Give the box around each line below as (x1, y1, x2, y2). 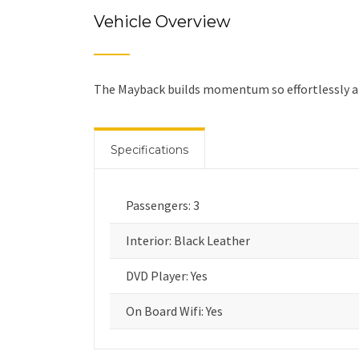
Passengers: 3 (126, 197, 200, 213)
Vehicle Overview (94, 12, 231, 31)
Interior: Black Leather (126, 232, 250, 248)
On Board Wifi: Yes (126, 303, 223, 319)
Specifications (111, 143, 188, 157)
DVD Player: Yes (126, 268, 208, 284)
